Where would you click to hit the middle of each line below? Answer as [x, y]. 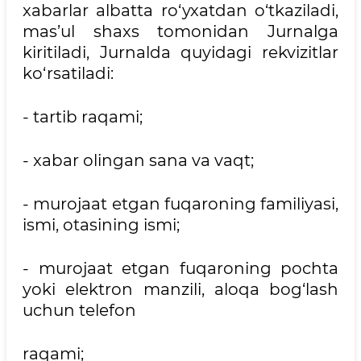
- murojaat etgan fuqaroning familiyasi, [180, 204]
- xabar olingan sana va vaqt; [138, 160]
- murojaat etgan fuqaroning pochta [180, 268]
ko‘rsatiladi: [68, 73]
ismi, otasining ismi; [101, 225]
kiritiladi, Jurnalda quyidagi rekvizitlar [180, 52]
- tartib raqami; [83, 117]
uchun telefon [79, 310]
